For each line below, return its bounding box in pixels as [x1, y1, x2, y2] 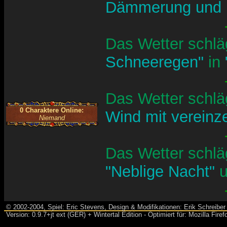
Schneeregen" [105, 53, 208, 71]
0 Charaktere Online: [20, 106, 84, 114]
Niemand [39, 114, 65, 122]
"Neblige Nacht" [105, 163, 219, 180]
